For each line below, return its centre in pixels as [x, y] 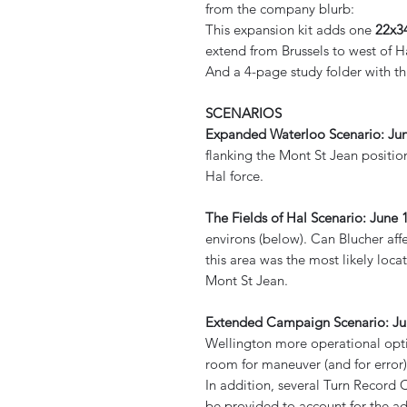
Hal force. [234, 176]
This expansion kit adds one [290, 30]
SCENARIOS [243, 113]
